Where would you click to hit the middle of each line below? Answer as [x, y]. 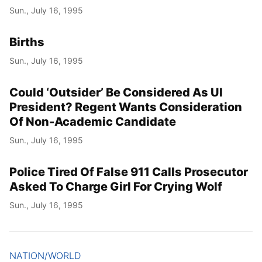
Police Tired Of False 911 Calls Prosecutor [129, 172]
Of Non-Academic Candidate [93, 122]
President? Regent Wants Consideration [126, 107]
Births [27, 42]
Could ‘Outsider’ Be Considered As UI [116, 93]
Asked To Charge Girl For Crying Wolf [116, 187]
